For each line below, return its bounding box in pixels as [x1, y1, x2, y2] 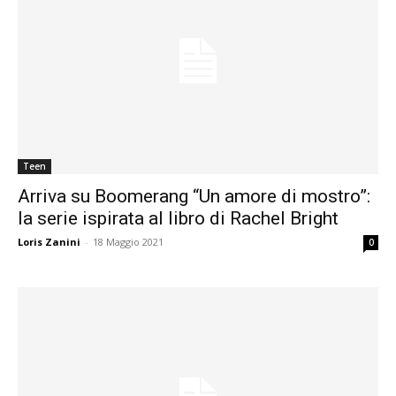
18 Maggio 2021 [93, 234, 164, 248]
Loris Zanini [18, 234, 80, 248]
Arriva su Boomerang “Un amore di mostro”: [18, 185, 370, 207]
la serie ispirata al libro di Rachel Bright [18, 207, 339, 229]
